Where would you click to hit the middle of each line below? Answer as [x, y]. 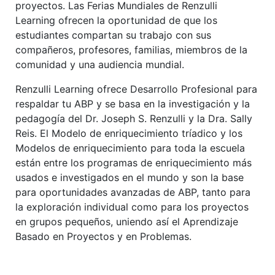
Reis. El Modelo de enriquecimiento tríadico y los [129, 134]
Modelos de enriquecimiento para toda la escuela [130, 148]
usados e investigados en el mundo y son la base [130, 178]
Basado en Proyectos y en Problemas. [103, 237]
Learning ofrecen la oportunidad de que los [116, 21]
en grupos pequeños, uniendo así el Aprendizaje [127, 222]
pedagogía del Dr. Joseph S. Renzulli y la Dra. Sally [134, 119]
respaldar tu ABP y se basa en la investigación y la [133, 104]
